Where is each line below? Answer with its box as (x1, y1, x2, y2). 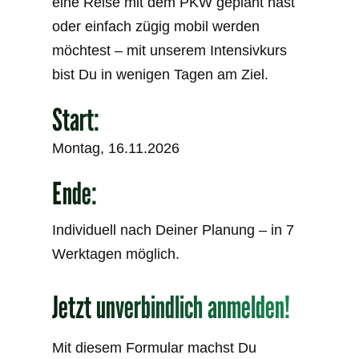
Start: (52, 101, 100, 138)
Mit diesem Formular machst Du (52, 340, 257, 356)
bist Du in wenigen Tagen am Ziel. (52, 67, 269, 83)
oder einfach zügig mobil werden (52, 18, 260, 34)
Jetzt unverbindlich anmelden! (52, 288, 291, 325)
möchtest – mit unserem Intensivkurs (52, 42, 288, 58)
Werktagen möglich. (52, 246, 180, 262)
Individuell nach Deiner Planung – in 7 (52, 222, 295, 238)
